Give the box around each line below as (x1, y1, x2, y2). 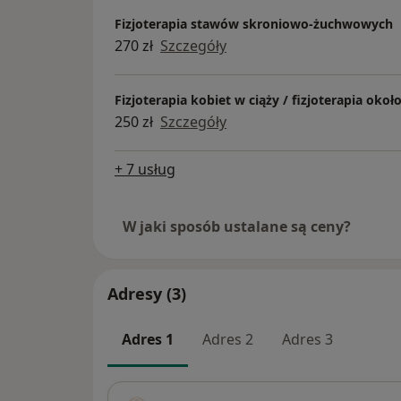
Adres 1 (122, 328, 174, 349)
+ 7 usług (115, 158, 175, 179)
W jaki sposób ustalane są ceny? (123, 216, 351, 236)
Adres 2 (202, 328, 253, 349)
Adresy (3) (107, 282, 186, 304)
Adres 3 (282, 328, 333, 349)
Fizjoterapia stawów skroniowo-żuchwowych (115, 15, 393, 33)
